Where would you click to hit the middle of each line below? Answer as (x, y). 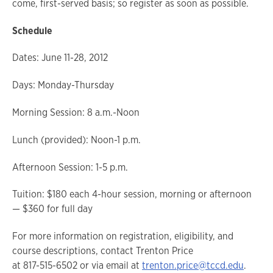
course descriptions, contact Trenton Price (103, 251)
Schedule (32, 30)
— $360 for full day (52, 209)
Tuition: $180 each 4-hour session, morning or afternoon (132, 194)
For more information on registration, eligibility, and (123, 236)
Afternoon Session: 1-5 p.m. (70, 167)
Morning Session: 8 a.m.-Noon (76, 112)
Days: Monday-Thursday (63, 85)
